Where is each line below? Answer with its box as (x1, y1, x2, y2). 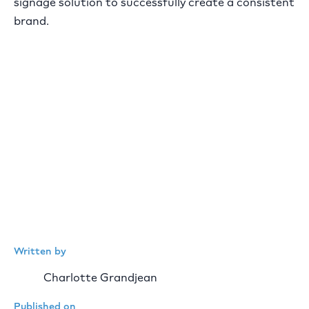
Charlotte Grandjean (43, 271, 158, 285)
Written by (14, 245, 66, 257)
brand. (14, 14, 49, 28)
